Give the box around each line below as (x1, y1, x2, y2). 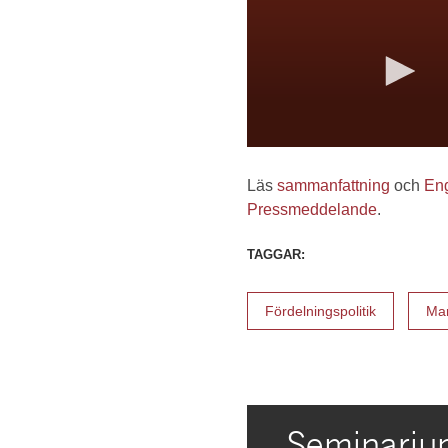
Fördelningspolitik (265, 303, 376, 319)
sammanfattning (277, 177, 390, 194)
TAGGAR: (247, 247, 305, 262)
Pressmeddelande (247, 201, 377, 218)
